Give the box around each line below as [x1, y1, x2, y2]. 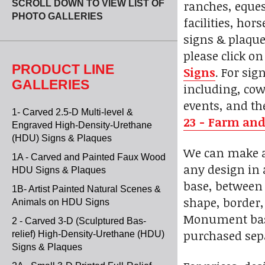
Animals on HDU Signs [12, 197, 109, 207]
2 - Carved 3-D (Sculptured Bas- [12, 216, 146, 226]
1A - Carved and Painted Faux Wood [12, 152, 166, 162]
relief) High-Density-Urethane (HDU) [12, 229, 164, 239]
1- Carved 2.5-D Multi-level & [12, 107, 133, 117]
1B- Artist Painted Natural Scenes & [12, 184, 161, 194]
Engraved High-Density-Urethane [12, 120, 152, 130]
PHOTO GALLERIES [12, 11, 103, 21]
